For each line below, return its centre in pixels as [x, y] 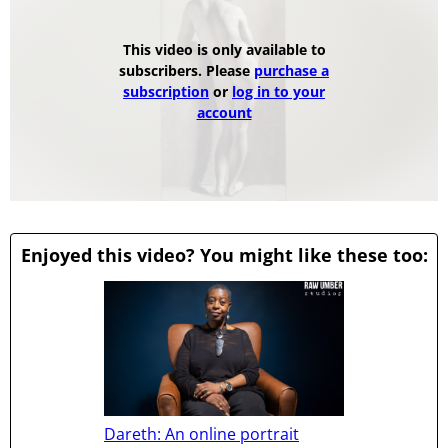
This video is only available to [224, 49]
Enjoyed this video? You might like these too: [224, 255]
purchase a [291, 70]
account [224, 112]
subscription [166, 91]
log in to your [278, 91]
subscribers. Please [186, 70]
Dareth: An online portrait [201, 434]
